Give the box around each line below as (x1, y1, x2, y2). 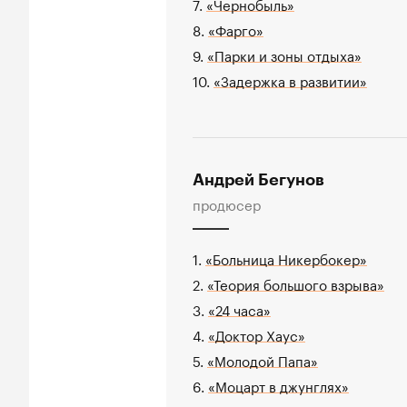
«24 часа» (208, 297, 271, 320)
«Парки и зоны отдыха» (207, 43, 362, 65)
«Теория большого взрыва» (207, 272, 384, 294)
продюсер (193, 192, 261, 214)
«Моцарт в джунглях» (208, 373, 349, 396)
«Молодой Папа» (207, 348, 318, 371)
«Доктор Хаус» (208, 323, 305, 345)
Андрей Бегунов (193, 169, 324, 190)
